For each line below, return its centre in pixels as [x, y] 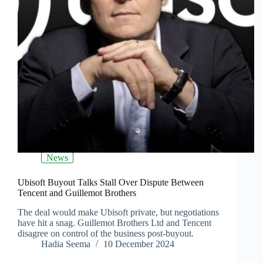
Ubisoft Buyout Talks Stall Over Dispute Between [111, 183]
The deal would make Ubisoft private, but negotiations [118, 213]
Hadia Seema [66, 244]
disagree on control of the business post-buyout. [106, 234]
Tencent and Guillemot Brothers [77, 193]
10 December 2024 [139, 244]
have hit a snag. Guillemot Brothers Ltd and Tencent [114, 223]
